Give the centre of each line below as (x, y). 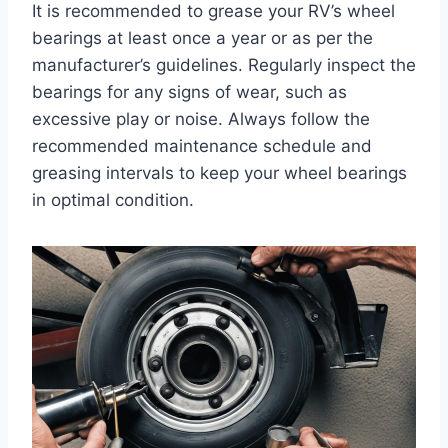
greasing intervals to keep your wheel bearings (219, 173)
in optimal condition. (113, 200)
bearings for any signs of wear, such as (189, 92)
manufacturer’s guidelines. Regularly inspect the (224, 65)
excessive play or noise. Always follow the (201, 119)
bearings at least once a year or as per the (202, 38)
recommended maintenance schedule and (202, 146)
